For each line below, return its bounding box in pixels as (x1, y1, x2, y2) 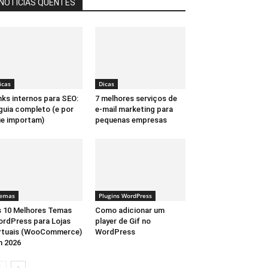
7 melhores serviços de (95, 93, 177, 103)
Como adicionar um (95, 206, 165, 215)
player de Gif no (95, 217, 151, 226)
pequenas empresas (95, 115, 167, 124)
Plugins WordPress (98, 191, 152, 200)
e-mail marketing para (95, 104, 173, 114)
